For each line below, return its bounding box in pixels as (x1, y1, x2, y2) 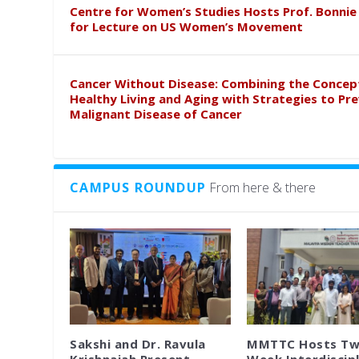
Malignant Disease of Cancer (70, 105, 243, 122)
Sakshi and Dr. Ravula (70, 336, 206, 353)
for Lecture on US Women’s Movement (70, 18, 304, 34)
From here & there (209, 178, 317, 196)
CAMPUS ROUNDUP (70, 178, 207, 196)
